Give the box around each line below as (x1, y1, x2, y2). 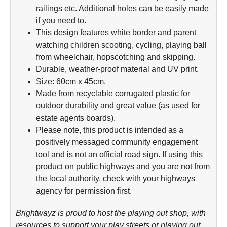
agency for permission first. (36, 186, 132, 196)
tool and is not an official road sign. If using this (36, 150, 203, 159)
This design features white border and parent (36, 28, 196, 37)
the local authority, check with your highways (36, 174, 195, 183)
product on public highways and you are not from (36, 162, 210, 171)
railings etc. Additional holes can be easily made (36, 4, 209, 13)
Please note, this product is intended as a (36, 126, 183, 135)
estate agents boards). (36, 113, 116, 123)
